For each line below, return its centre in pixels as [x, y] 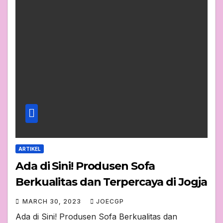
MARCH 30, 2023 [53, 202]
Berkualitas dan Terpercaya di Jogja [111, 182]
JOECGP [110, 202]
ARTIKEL [30, 149]
